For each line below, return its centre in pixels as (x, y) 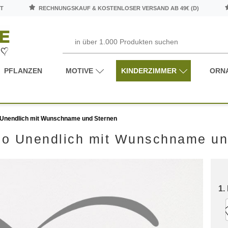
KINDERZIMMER (149, 70)
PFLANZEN (23, 70)
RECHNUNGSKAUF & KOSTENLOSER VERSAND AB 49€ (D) (118, 8)
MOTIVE (80, 70)
